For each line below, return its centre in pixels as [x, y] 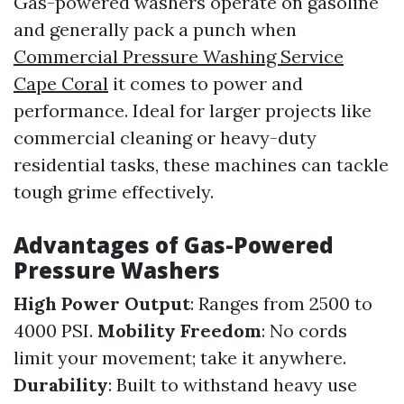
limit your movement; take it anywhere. [180, 358]
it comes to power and [206, 83]
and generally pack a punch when [155, 29]
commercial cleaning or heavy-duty [165, 138]
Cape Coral [61, 83]
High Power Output [102, 303]
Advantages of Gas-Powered [174, 245]
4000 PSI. [55, 331]
